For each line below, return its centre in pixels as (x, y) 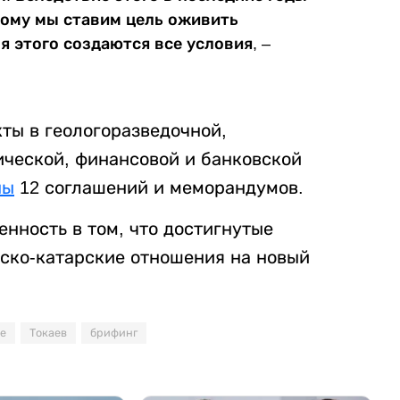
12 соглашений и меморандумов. (159, 187)
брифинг (114, 333)
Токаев (48, 333)
